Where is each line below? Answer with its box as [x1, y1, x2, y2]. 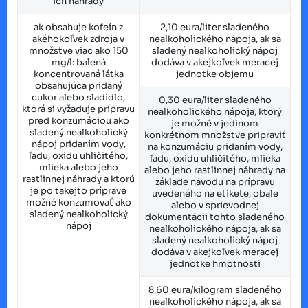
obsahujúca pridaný [34, 79, 122, 91]
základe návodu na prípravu [155, 175, 275, 188]
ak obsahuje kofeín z [34, 21, 123, 33]
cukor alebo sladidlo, [32, 91, 125, 103]
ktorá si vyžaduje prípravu [22, 102, 135, 115]
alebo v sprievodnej [170, 199, 259, 211]
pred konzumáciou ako [27, 114, 129, 126]
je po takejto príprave [30, 184, 126, 197]
